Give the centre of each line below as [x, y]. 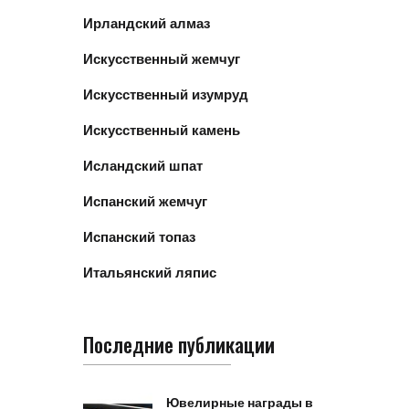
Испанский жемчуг [145, 201]
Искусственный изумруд [166, 94]
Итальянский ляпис [150, 272]
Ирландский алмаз [147, 23]
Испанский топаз [139, 236]
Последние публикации [179, 344]
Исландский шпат [143, 165]
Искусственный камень [162, 130]
